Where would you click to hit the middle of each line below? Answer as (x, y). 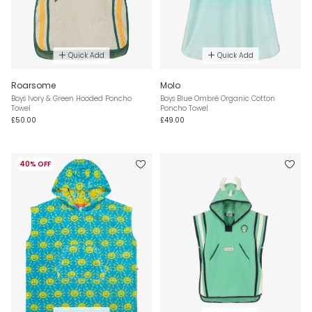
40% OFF (35, 164)
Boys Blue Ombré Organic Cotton (218, 98)
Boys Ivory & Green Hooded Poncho (71, 98)
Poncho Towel (184, 108)
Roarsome (33, 85)
